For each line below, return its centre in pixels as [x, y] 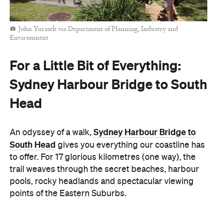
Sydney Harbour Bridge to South [108, 84]
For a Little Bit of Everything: [95, 65]
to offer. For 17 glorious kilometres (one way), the [103, 157]
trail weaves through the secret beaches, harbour [104, 169]
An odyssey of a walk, [52, 132]
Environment [29, 38]
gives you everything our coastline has [130, 145]
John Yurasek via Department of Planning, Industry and [98, 29]
